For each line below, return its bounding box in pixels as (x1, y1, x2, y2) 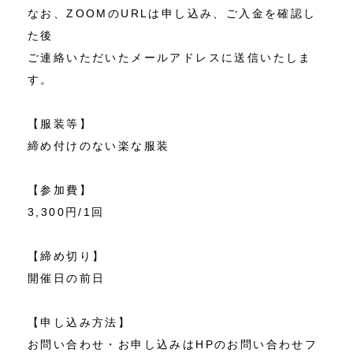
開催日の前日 (28, 272, 106, 285)
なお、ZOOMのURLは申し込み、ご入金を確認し (28, 7, 317, 20)
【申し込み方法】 (28, 316, 132, 329)
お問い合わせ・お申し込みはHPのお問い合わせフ (28, 338, 318, 351)
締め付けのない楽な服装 (28, 139, 170, 153)
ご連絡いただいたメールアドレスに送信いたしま (28, 51, 312, 65)
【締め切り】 (28, 250, 106, 263)
